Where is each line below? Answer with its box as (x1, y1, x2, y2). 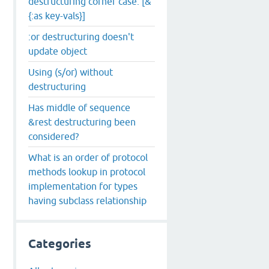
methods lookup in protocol (28, 166, 145, 177)
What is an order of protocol (28, 151, 148, 163)
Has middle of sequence (28, 101, 130, 113)
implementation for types (28, 180, 138, 192)
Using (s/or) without (28, 66, 113, 77)
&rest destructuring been (28, 116, 136, 127)
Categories (28, 236, 91, 251)
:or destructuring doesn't (28, 31, 134, 42)
